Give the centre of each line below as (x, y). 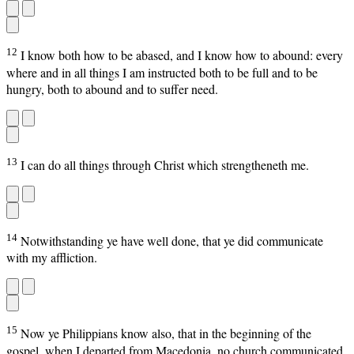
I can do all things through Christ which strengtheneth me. (165, 165)
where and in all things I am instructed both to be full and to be (162, 72)
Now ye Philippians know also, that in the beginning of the (166, 333)
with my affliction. (52, 258)
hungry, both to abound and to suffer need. (112, 88)
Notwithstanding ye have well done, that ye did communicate (172, 241)
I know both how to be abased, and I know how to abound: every (182, 55)
